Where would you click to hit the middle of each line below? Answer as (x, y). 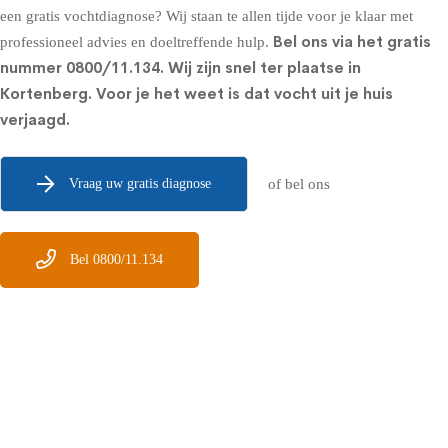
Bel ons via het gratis (352, 41)
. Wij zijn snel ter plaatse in (260, 67)
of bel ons (299, 183)
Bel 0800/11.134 (116, 259)
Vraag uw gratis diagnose (140, 183)
